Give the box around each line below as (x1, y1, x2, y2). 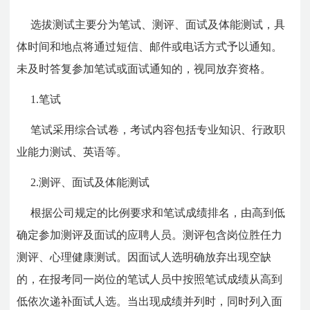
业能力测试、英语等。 (17, 145, 128, 158)
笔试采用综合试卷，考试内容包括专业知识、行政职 (30, 123, 286, 136)
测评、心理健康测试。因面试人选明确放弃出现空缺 (17, 250, 272, 263)
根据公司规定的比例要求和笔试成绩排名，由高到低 (30, 206, 286, 219)
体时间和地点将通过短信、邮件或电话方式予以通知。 (17, 40, 283, 53)
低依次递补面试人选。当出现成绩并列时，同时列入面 (17, 295, 283, 307)
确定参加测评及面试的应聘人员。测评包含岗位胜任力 (17, 228, 283, 241)
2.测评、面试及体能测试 (30, 176, 150, 188)
